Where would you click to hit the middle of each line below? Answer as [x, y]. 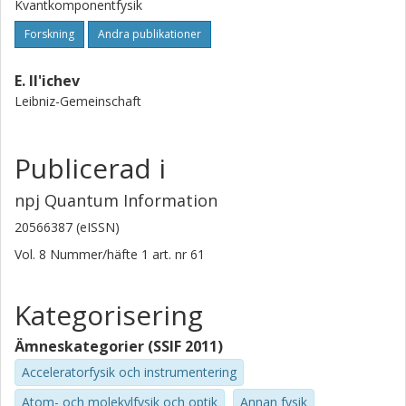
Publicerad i [90, 168]
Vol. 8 [32, 254]
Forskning [49, 34]
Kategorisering [109, 315]
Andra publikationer [150, 34]
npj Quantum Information [116, 200]
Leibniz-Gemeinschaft [78, 101]
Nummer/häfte [94, 254]
